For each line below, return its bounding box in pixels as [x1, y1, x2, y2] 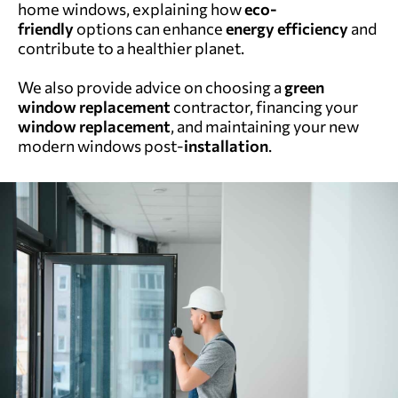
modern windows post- [18, 136, 184, 155]
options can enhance [76, 19, 226, 38]
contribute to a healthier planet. [18, 38, 244, 58]
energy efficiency [226, 19, 348, 38]
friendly [18, 19, 76, 38]
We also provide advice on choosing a [18, 77, 284, 97]
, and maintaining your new [171, 116, 359, 136]
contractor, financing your [171, 97, 358, 116]
